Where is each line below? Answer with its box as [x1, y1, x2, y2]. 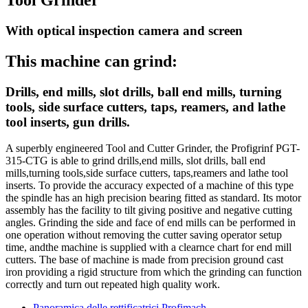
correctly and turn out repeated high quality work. [5, 278, 225, 291]
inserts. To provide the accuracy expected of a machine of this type [5, 179, 294, 192]
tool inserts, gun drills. [5, 114, 130, 129]
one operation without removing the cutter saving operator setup [5, 229, 282, 241]
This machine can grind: [5, 52, 177, 70]
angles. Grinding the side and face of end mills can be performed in [5, 217, 296, 229]
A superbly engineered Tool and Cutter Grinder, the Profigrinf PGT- [5, 142, 300, 155]
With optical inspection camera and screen [5, 23, 243, 38]
